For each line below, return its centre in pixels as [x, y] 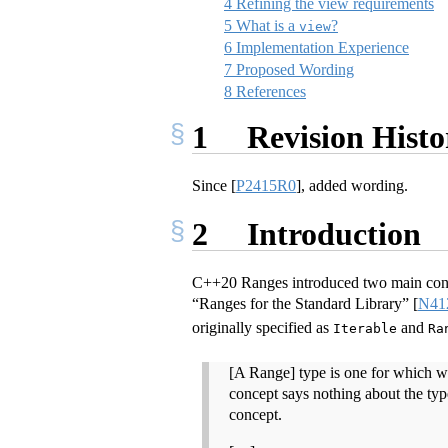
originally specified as [262, 328]
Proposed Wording [293, 70]
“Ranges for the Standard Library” [302, 304]
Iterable [365, 329]
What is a [265, 26]
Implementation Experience [320, 48]
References [269, 92]
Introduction [329, 233]
